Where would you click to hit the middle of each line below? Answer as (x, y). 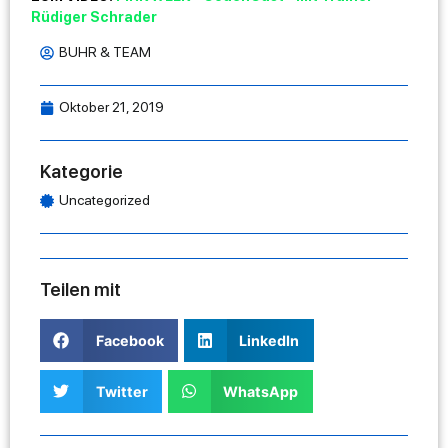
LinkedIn (269, 341)
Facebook (129, 341)
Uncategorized (104, 200)
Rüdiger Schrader (94, 16)
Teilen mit (80, 290)
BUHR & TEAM (105, 52)
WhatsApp (261, 391)
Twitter (121, 391)
